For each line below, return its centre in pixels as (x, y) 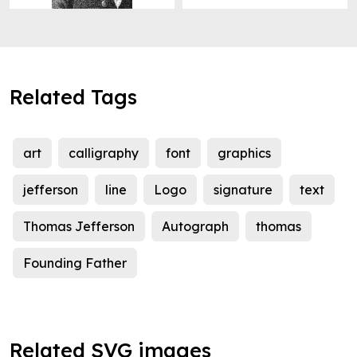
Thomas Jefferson (79, 227)
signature (243, 190)
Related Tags (73, 97)
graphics (244, 153)
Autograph (195, 227)
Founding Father (75, 263)
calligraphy (104, 153)
